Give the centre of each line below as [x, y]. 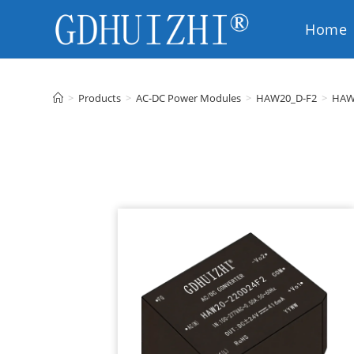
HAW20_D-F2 [287, 98]
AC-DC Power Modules [189, 98]
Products [100, 98]
